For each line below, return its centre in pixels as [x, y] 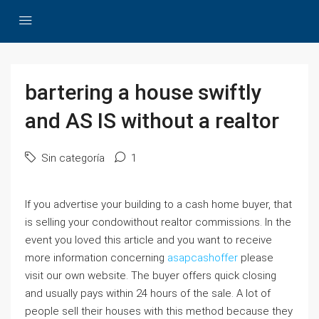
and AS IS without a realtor [152, 121]
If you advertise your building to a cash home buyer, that [158, 204]
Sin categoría [72, 158]
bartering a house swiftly [143, 92]
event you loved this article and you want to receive [148, 240]
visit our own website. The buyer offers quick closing [151, 276]
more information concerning [96, 258]
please [256, 258]
